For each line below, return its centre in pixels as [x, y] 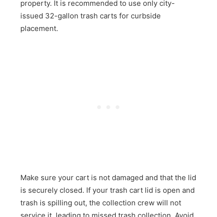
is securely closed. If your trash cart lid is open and [108, 190]
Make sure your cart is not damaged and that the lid [108, 178]
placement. [39, 28]
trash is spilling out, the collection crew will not [101, 203]
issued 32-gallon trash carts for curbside [91, 15]
